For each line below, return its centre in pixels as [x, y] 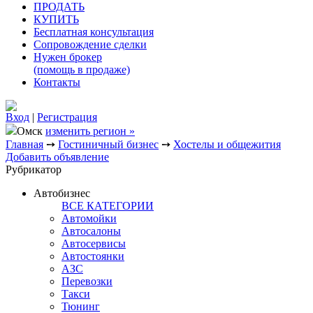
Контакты [57, 82]
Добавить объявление [57, 157]
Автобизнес [62, 194]
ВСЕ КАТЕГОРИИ [108, 206]
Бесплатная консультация [94, 32]
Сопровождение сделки [90, 45]
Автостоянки [93, 256]
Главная [24, 145]
